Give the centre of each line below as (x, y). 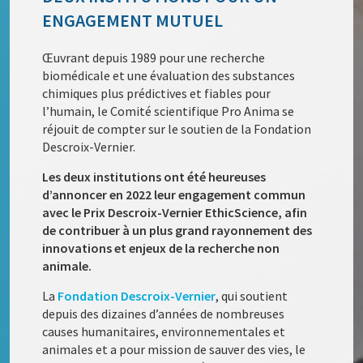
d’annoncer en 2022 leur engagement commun (174, 195)
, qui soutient (252, 296)
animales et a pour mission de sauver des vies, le (174, 350)
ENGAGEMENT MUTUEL (133, 21)
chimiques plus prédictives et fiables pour (157, 94)
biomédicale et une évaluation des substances (169, 76)
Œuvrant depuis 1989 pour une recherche (154, 58)
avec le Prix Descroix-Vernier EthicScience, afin (175, 213)
